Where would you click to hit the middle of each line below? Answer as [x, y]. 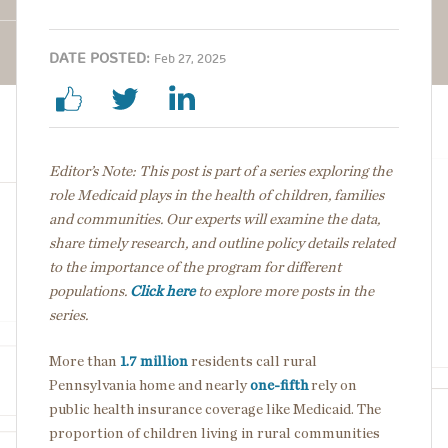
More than [84, 361]
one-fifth [279, 385]
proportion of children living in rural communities [214, 433]
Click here [162, 291]
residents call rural [252, 361]
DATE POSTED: [99, 57]
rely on [332, 385]
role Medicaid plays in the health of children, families [216, 195]
